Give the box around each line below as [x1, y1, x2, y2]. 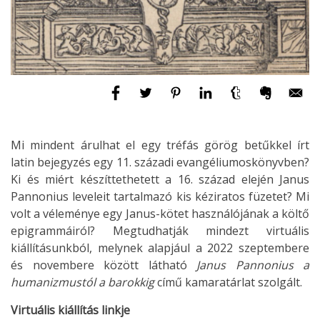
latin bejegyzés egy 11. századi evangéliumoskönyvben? [11, 154, 309, 170]
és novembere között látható [11, 256, 196, 273]
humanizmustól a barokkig [11, 274, 154, 290]
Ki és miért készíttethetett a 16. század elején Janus [11, 171, 309, 187]
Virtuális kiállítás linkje [11, 301, 130, 318]
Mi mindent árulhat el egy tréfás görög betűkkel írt [11, 136, 309, 153]
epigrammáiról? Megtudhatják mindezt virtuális [11, 222, 309, 239]
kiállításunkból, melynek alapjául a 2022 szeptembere [11, 239, 309, 256]
